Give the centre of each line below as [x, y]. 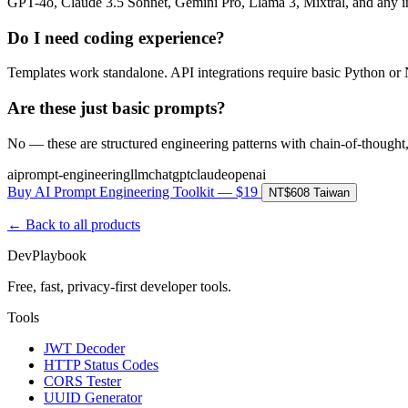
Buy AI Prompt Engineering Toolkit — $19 [134, 191]
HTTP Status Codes [101, 364]
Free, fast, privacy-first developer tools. [119, 286]
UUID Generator [93, 397]
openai [247, 174]
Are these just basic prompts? [117, 108]
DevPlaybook [47, 255]
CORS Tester [82, 381]
